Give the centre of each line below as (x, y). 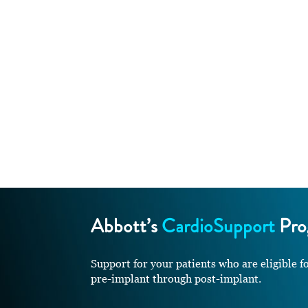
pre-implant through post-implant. (176, 279)
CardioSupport (218, 225)
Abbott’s (124, 225)
